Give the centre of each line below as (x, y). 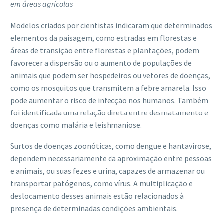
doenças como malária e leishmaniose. (76, 125)
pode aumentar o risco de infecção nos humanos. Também (109, 100)
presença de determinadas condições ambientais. (94, 208)
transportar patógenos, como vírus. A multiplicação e (102, 183)
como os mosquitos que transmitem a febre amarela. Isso (108, 87)
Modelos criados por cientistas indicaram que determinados (111, 25)
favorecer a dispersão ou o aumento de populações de (101, 62)
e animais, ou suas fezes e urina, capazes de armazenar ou (108, 171)
